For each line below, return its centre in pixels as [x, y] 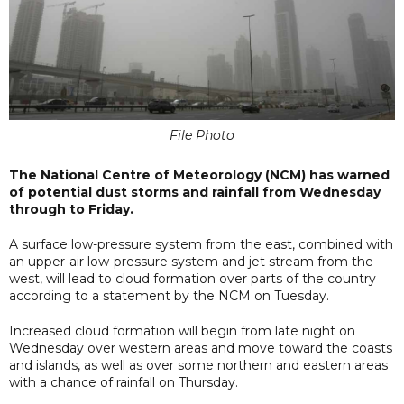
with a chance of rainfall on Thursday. [124, 382]
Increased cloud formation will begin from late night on [182, 331]
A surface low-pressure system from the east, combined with [201, 244]
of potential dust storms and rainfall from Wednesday [195, 192]
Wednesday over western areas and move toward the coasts [201, 348]
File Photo [202, 135]
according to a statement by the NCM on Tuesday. [169, 295]
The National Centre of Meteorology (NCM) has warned [199, 174]
